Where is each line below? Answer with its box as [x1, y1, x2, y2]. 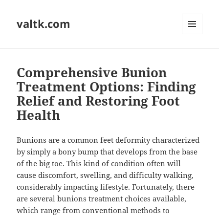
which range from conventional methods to [17, 205, 170, 216]
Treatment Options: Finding [17, 78, 197, 96]
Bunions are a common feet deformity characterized [17, 135, 200, 145]
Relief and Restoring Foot [17, 92, 180, 110]
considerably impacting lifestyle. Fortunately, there [17, 182, 195, 192]
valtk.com [17, 16, 71, 31]
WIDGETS [182, 50, 210, 59]
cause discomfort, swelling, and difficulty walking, [17, 170, 194, 180]
